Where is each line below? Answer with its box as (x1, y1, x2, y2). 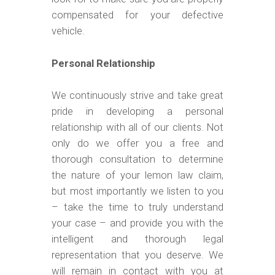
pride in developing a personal (52, 106, 223, 118)
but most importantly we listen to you (52, 185, 223, 198)
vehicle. (52, 25, 85, 37)
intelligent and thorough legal (52, 233, 223, 246)
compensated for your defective (52, 9, 223, 21)
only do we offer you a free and (52, 137, 223, 150)
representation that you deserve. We (52, 249, 223, 261)
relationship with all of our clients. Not (52, 122, 223, 134)
